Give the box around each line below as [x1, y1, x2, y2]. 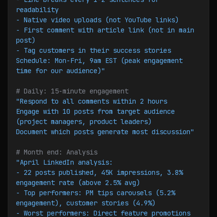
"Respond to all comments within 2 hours [16, 97, 167, 106]
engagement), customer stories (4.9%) [16, 199, 155, 207]
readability [16, 5, 59, 14]
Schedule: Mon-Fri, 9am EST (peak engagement [16, 56, 183, 65]
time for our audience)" [16, 66, 105, 75]
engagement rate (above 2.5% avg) [16, 178, 140, 187]
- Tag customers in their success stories [16, 46, 171, 55]
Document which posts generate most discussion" [16, 127, 194, 136]
